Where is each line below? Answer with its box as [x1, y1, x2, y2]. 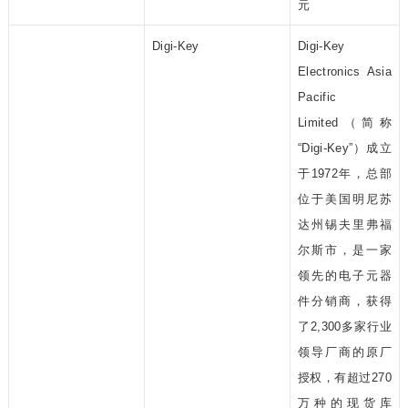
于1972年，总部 [297, 167, 392, 181]
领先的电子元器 [297, 269, 392, 283]
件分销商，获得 [297, 294, 392, 309]
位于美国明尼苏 [297, 192, 392, 207]
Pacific [297, 90, 337, 105]
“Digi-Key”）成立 [297, 141, 392, 156]
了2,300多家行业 [297, 320, 392, 334]
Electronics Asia [297, 65, 392, 79]
